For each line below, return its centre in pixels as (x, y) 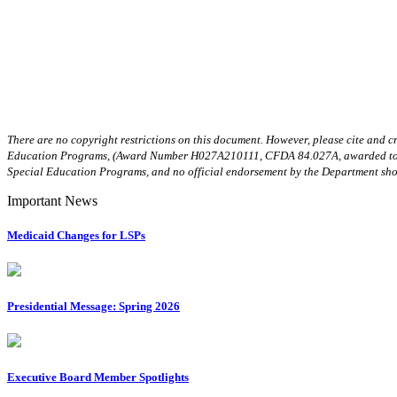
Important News (52, 200)
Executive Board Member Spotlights (98, 378)
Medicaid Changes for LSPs (76, 235)
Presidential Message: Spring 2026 (93, 307)
